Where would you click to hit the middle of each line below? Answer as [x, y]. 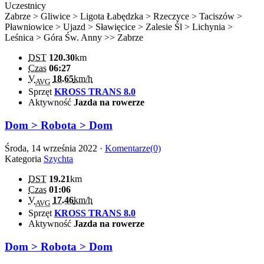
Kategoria [24, 159]
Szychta [58, 159]
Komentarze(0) [133, 148]
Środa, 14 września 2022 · [55, 148]
